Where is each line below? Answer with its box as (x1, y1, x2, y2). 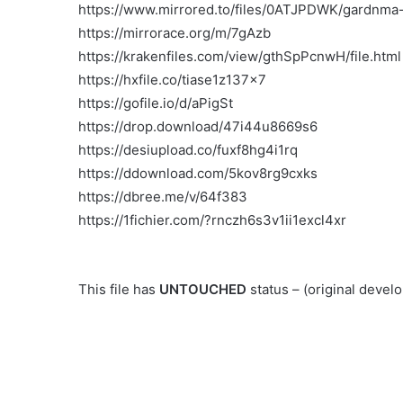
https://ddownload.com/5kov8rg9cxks (78, 165, 318, 183)
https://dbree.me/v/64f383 (78, 188, 247, 206)
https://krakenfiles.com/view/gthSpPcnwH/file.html (78, 48, 401, 66)
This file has (78, 281, 159, 299)
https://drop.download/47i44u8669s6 (78, 118, 318, 136)
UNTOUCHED (159, 281, 246, 299)
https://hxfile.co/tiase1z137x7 (78, 71, 266, 89)
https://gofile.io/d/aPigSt (78, 94, 233, 112)
